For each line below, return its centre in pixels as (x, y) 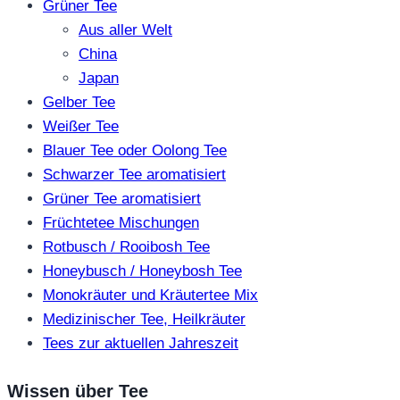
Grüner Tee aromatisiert (122, 198)
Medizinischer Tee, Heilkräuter (144, 319)
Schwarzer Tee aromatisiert (134, 174)
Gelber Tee (79, 102)
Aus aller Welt (125, 29)
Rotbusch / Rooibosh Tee (126, 246)
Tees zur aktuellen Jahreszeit (141, 343)
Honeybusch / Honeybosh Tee (142, 271)
